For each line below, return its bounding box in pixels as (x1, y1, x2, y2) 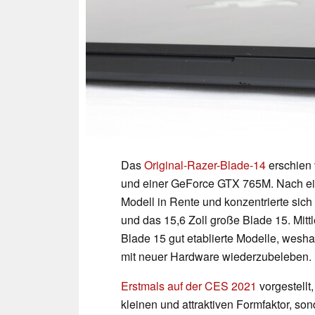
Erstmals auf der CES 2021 (121, 277, 257, 294)
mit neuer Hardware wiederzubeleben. (121, 247, 311, 264)
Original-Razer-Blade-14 (144, 156, 266, 173)
